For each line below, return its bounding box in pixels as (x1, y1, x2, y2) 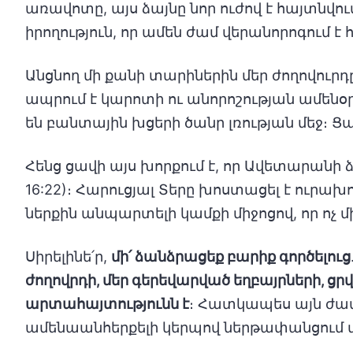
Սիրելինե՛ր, (25, 248, 111, 265)
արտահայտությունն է (25, 295, 189, 312)
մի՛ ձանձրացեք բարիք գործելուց (111, 248, 351, 265)
